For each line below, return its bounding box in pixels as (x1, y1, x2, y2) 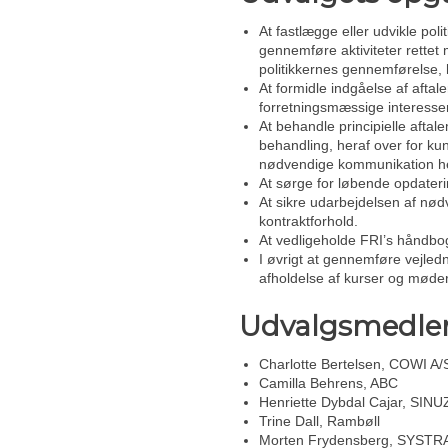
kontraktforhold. (259, 212, 358, 229)
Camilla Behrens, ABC (259, 374, 398, 391)
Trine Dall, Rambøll (259, 412, 380, 429)
